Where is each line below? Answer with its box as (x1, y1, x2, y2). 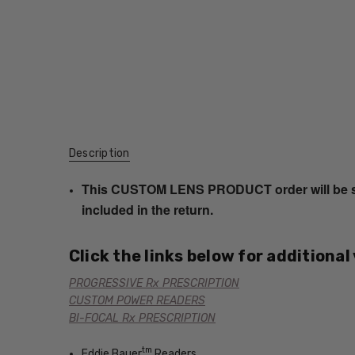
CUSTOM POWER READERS (68, 294, 205, 308)
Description (68, 146, 130, 160)
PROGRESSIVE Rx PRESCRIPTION (68, 277, 239, 291)
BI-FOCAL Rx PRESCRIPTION (68, 311, 216, 326)
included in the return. (82, 200, 217, 219)
